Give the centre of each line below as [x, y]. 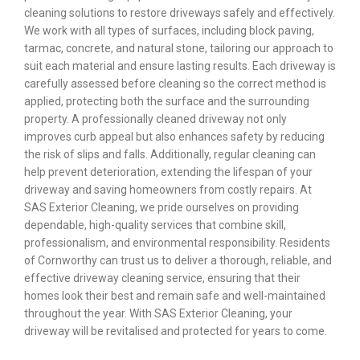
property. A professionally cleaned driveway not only [155, 119]
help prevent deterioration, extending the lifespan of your [168, 172]
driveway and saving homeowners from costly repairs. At [168, 190]
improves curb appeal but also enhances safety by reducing [174, 137]
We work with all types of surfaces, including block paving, [169, 31]
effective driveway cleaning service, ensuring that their [162, 278]
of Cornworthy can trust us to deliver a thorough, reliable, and [178, 261]
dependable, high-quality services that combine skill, [155, 225]
